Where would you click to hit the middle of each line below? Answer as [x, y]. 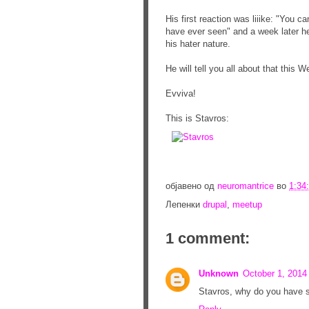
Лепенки [184, 204]
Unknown [219, 273]
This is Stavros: [197, 118]
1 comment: [208, 238]
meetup [247, 204]
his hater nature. [198, 43]
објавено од [191, 186]
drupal [215, 204]
